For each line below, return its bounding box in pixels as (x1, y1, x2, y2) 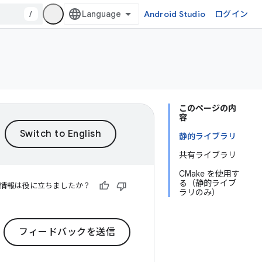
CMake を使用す (179, 168, 240, 179)
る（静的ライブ (179, 178, 236, 188)
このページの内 (179, 103, 236, 113)
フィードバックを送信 (19, 226, 115, 238)
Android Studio (143, 9, 205, 19)
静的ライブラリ (179, 131, 236, 142)
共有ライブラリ (179, 150, 236, 160)
